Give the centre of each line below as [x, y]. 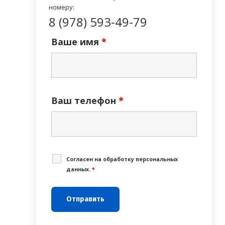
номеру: [62, 7]
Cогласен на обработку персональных [122, 159]
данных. [79, 169]
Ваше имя [76, 41]
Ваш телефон [85, 100]
